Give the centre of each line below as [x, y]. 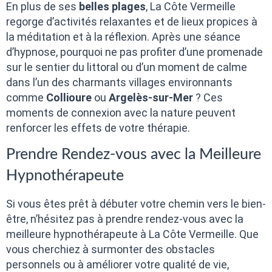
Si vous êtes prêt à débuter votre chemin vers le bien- [136, 204]
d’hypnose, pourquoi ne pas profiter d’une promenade [134, 52]
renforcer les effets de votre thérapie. [98, 127]
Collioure [69, 97]
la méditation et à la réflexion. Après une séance [123, 36]
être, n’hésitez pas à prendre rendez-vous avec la [125, 219]
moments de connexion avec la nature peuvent [121, 112]
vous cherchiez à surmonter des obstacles [110, 250]
